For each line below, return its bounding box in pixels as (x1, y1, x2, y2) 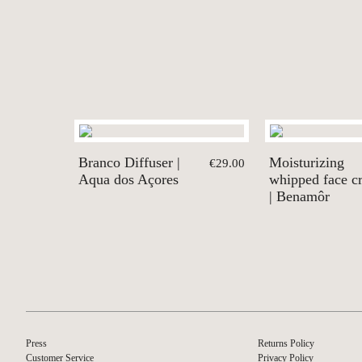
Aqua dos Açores (78, 171, 179, 188)
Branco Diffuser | (78, 154, 180, 171)
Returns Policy (258, 338, 314, 350)
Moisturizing (269, 154, 344, 171)
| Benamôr (269, 188, 330, 205)
